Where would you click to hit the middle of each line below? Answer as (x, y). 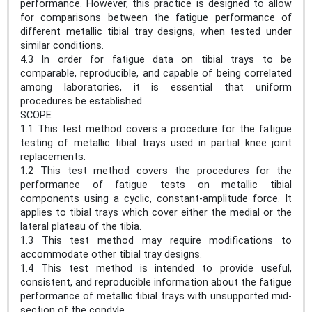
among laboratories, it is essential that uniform (156, 87)
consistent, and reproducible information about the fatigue (156, 282)
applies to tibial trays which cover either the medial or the (156, 212)
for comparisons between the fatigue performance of (156, 17)
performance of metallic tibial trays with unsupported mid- (156, 296)
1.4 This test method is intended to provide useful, (156, 268)
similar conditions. (65, 45)
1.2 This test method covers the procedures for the (156, 171)
